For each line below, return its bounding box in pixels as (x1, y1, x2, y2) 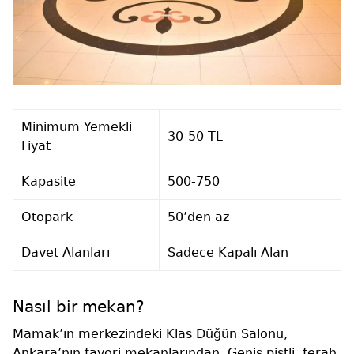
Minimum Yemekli (21, 119, 132, 135)
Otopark (21, 209, 73, 225)
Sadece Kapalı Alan (168, 245, 288, 261)
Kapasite (21, 174, 76, 190)
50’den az (168, 209, 229, 225)
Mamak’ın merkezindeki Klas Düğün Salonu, (13, 326, 288, 342)
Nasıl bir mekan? (13, 297, 145, 317)
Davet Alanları (21, 245, 110, 261)
